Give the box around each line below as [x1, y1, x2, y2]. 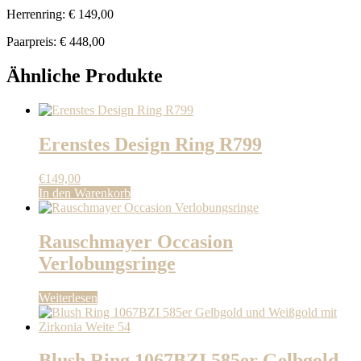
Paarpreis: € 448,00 [6, 35, 105, 49]
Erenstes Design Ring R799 [39, 133, 262, 155]
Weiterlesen [39, 290, 98, 305]
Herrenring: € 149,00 [6, 7, 114, 22]
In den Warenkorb [39, 185, 131, 200]
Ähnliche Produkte [6, 64, 163, 86]
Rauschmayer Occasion [39, 230, 233, 252]
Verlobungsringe [39, 252, 176, 274]
